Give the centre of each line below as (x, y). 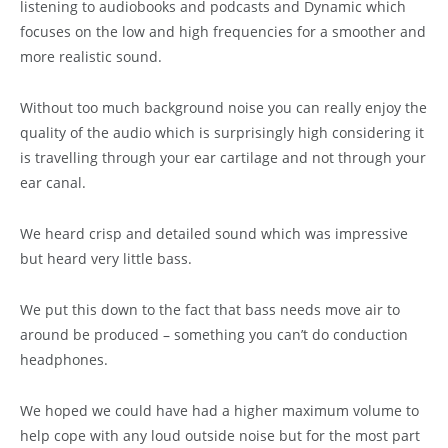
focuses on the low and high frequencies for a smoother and (223, 32)
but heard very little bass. (106, 258)
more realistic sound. (91, 57)
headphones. (64, 359)
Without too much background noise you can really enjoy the (223, 107)
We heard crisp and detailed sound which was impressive (214, 233)
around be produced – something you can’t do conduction (214, 334)
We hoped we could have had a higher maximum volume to (219, 410)
